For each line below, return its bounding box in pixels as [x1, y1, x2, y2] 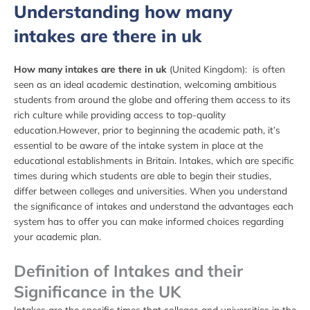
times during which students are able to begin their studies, [14, 170, 271, 181]
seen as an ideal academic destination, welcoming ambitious [14, 78, 277, 90]
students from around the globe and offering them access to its [14, 93, 291, 105]
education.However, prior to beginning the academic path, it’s [14, 124, 280, 136]
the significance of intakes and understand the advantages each [14, 200, 293, 212]
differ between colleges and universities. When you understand [14, 185, 287, 197]
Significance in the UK [14, 281, 181, 302]
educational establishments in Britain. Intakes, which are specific [14, 154, 294, 166]
